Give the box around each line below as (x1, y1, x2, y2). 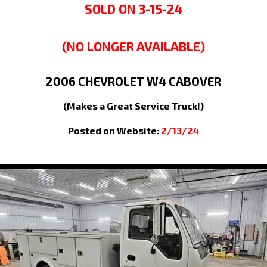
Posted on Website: (68, 124, 161, 136)
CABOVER (169, 73, 221, 88)
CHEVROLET (78, 73, 144, 88)
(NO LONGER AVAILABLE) (62, 38, 205, 54)
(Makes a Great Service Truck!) (63, 100, 204, 111)
